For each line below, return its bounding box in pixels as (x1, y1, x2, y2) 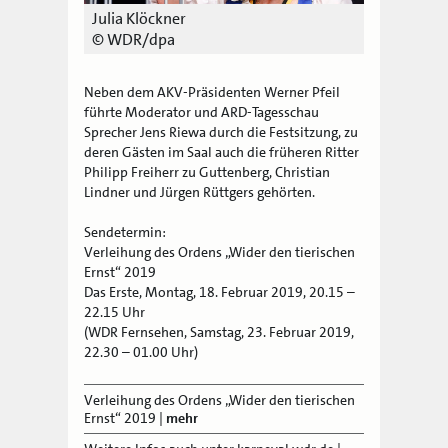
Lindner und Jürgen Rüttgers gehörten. (84, 182, 316, 201)
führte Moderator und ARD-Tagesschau (84, 102, 320, 121)
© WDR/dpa (92, 28, 176, 50)
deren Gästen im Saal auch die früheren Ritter (84, 142, 360, 161)
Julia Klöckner (92, 7, 187, 29)
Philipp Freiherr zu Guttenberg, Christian (84, 162, 331, 181)
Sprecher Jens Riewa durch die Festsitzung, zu (84, 122, 359, 141)
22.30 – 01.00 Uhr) (84, 342, 199, 361)
